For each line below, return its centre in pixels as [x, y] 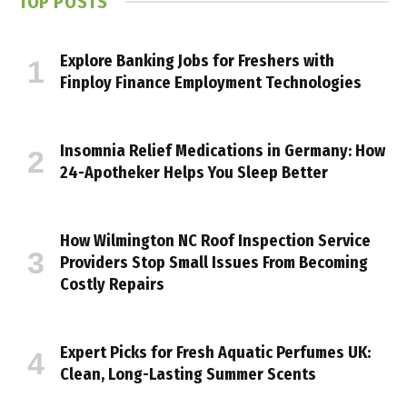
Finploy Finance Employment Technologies [211, 82]
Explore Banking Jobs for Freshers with [197, 60]
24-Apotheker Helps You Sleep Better [194, 172]
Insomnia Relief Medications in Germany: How [223, 150]
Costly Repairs [112, 284]
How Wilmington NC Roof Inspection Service [215, 240]
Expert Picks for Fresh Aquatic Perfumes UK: [215, 352]
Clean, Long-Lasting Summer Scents [188, 374]
